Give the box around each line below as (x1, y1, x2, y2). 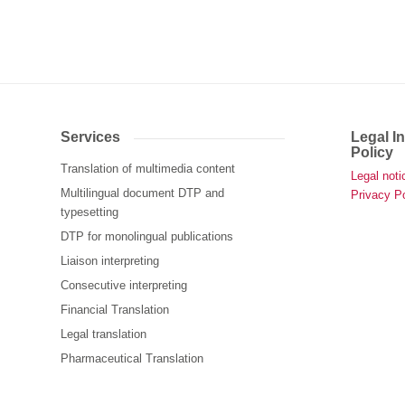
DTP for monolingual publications (61, 229, 233, 243)
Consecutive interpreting (61, 278, 187, 292)
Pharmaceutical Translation (61, 351, 203, 365)
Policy (350, 145, 393, 161)
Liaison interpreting (61, 253, 159, 268)
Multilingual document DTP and (61, 185, 224, 200)
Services (61, 129, 120, 146)
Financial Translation (61, 302, 169, 316)
